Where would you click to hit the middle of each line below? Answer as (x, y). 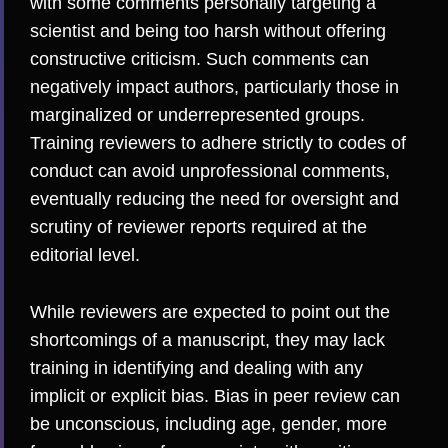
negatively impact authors (132, 87)
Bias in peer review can (307, 396)
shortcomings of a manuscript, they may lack (207, 340)
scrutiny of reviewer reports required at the (198, 227)
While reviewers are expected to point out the (210, 312)
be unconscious (92, 424)
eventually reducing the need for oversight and (214, 199)
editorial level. (85, 255)
